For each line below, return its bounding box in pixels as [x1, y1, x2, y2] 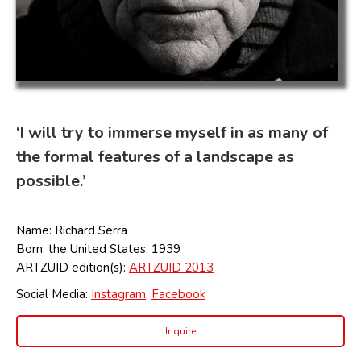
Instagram [91, 286, 146, 302]
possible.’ [16, 170, 85, 192]
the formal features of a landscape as [16, 146, 294, 168]
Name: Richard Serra [16, 222, 127, 239]
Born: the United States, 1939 [16, 241, 180, 257]
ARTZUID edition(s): [16, 259, 129, 276]
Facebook [151, 286, 205, 302]
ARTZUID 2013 [129, 259, 214, 276]
